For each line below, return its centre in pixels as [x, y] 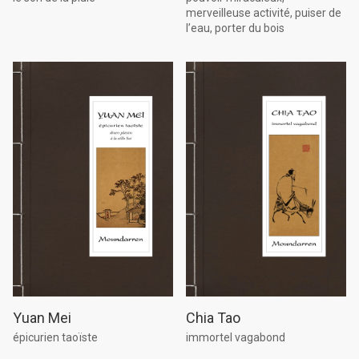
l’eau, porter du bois [235, 28]
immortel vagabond [236, 337]
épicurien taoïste [55, 337]
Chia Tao [213, 317]
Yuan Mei [42, 317]
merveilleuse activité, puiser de [264, 12]
